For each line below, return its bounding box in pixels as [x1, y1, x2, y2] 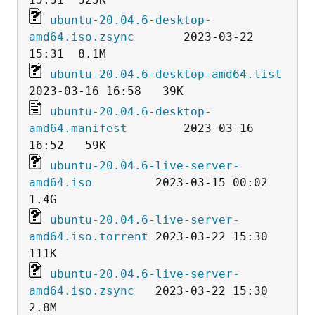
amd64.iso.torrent [29, 230, 148, 244]
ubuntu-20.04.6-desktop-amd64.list [50, 67, 282, 82]
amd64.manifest [29, 122, 127, 136]
